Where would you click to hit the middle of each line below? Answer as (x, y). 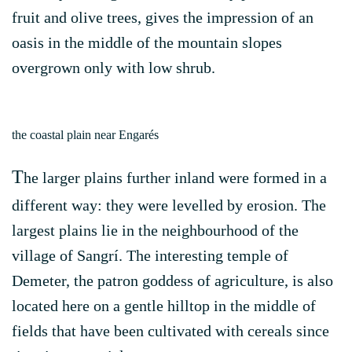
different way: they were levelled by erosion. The (169, 205)
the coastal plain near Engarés (85, 135)
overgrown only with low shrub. (114, 68)
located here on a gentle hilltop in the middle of (164, 306)
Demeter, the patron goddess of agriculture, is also (172, 280)
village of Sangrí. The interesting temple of (150, 255)
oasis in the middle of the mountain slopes (147, 42)
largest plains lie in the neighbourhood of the (155, 230)
